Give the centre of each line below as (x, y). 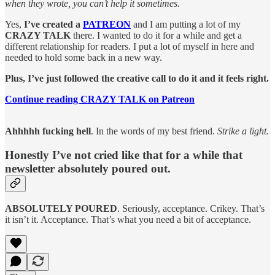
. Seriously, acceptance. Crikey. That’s (191, 209)
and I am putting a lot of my (186, 24)
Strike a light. (243, 131)
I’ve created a (53, 24)
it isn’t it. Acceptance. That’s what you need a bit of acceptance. (128, 220)
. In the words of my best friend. (154, 131)
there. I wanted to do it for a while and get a (156, 35)
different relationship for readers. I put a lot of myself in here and (130, 46)
